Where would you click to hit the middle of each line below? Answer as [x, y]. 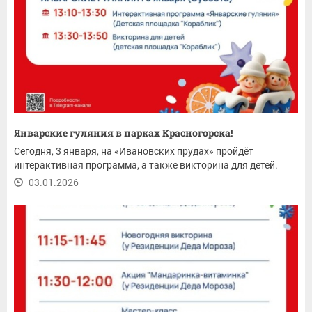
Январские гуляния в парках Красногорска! [123, 132]
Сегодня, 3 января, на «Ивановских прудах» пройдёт [134, 151]
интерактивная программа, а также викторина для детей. [146, 165]
